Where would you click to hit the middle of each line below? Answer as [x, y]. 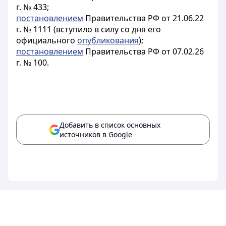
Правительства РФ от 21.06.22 [144, 18]
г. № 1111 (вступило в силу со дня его [89, 29]
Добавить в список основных [110, 125]
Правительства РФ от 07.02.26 [144, 51]
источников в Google [96, 134]
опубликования [108, 40]
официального [47, 40]
